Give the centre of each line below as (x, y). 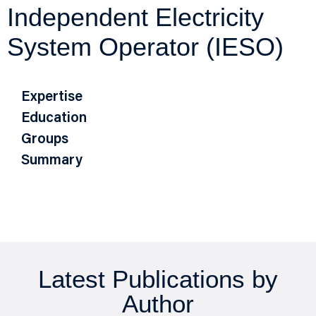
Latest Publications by (158, 279)
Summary (52, 161)
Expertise (52, 97)
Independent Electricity (135, 17)
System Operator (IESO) (145, 47)
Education (54, 119)
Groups (45, 140)
